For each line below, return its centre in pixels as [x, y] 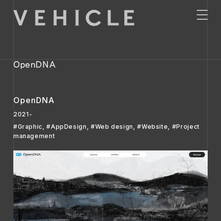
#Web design [112, 127]
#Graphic [28, 127]
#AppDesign [67, 127]
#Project [186, 127]
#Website [153, 127]
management [34, 136]
